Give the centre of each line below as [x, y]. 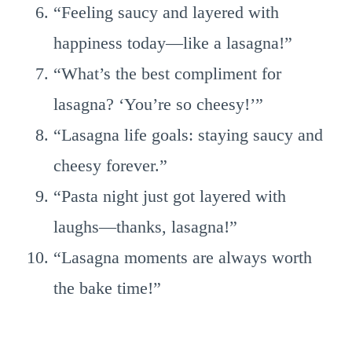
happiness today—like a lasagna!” [173, 43]
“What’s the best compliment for [167, 73]
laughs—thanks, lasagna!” [145, 227]
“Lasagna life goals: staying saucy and [188, 135]
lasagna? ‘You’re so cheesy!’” [158, 104]
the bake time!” [107, 288]
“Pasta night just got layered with [170, 196]
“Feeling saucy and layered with [166, 12]
